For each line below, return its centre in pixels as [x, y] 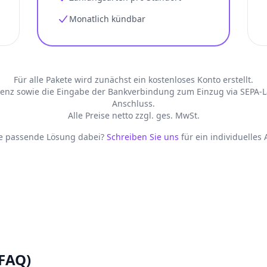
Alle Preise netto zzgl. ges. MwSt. [133, 115]
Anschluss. [133, 103]
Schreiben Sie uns [143, 137]
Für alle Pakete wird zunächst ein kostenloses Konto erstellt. [133, 80]
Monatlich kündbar [107, 19]
